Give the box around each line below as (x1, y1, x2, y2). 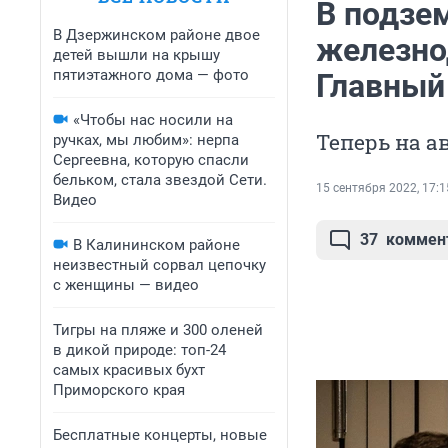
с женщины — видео (53, 276, 199, 294)
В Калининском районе (73, 236, 240, 254)
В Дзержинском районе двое (53, 26, 260, 44)
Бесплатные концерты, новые (53, 426, 267, 444)
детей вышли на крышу (53, 46, 220, 64)
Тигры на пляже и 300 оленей (53, 321, 263, 339)
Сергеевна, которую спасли (53, 151, 249, 169)
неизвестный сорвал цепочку (53, 256, 266, 274)
